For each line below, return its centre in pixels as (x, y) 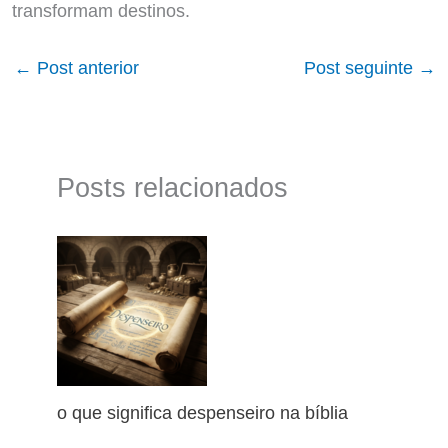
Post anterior (85, 68)
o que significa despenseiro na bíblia (203, 413)
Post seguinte (361, 68)
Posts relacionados (173, 187)
